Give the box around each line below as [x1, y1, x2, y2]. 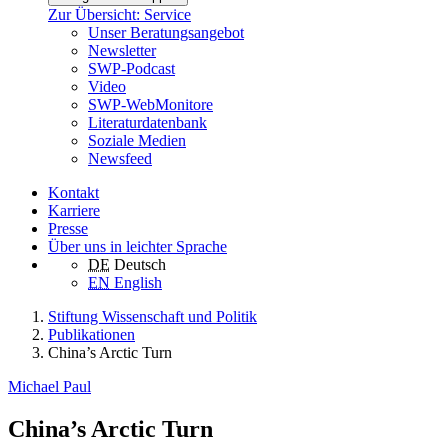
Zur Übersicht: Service [48, 6, 191, 24]
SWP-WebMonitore [88, 96, 213, 114]
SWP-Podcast [88, 60, 175, 78]
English [114, 274, 162, 292]
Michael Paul [8, 378, 91, 396]
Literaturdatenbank [88, 114, 207, 132]
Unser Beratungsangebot [88, 24, 244, 42]
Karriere [48, 202, 100, 220]
